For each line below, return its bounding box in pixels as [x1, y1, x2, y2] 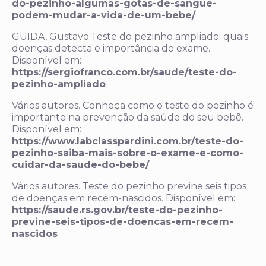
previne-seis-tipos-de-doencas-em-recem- [12, 216, 233, 228]
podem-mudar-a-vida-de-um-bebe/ [12, 9, 195, 21]
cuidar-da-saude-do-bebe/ [12, 159, 149, 171]
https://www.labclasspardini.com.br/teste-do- [12, 135, 243, 147]
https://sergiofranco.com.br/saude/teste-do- [12, 66, 237, 78]
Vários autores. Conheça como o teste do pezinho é [12, 100, 254, 112]
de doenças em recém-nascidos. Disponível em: [12, 192, 235, 204]
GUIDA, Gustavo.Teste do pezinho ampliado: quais [12, 31, 248, 43]
